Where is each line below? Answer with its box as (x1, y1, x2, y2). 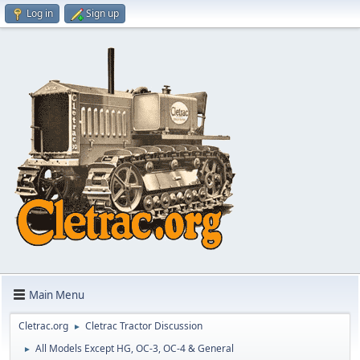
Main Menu (29, 287, 84, 302)
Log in (27, 6, 53, 20)
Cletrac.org (18, 319, 68, 333)
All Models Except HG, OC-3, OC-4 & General (35, 342, 234, 355)
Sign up (86, 6, 119, 20)
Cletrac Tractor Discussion (85, 319, 202, 333)
